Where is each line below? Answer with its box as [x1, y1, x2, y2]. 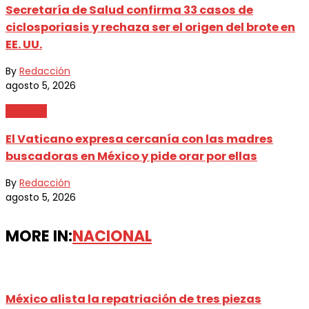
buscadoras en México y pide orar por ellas [6, 148, 257, 164]
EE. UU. [6, 37, 42, 53]
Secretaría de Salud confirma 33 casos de [6, 2, 253, 19]
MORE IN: [6, 226, 72, 248]
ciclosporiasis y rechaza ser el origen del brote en [6, 19, 295, 36]
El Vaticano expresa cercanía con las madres [6, 130, 273, 147]
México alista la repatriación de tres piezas [6, 291, 261, 308]
